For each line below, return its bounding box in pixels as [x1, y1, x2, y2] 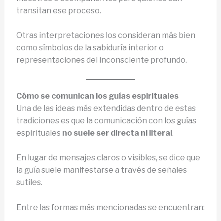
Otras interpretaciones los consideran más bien [16, 31, 195, 40]
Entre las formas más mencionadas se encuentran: [16, 203, 205, 212]
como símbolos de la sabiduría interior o [16, 43, 164, 53]
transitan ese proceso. [16, 5, 101, 15]
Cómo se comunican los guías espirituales [16, 91, 179, 101]
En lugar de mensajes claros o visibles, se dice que [16, 153, 200, 163]
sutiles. [16, 178, 42, 187]
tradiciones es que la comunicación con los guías [16, 115, 196, 125]
